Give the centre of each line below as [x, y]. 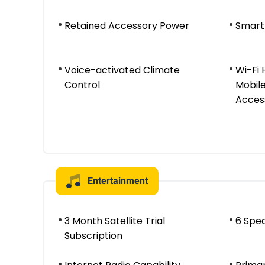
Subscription [93, 236]
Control [82, 85]
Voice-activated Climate [122, 70]
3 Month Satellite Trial [115, 221]
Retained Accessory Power [127, 26]
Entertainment [118, 181]
